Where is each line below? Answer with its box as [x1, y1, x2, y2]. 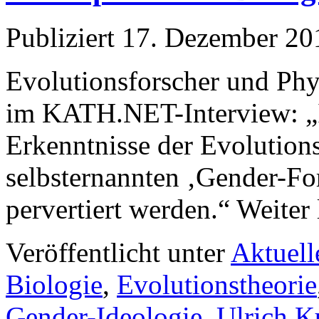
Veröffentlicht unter [6, 237, 225, 268]
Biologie [6, 269, 103, 300]
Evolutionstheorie [117, 269, 317, 300]
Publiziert [6, 22, 115, 53]
